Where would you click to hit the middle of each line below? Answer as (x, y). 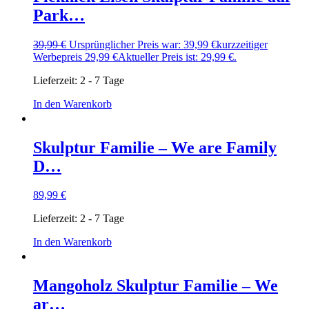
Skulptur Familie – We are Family (155, 147)
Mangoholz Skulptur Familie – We (156, 286)
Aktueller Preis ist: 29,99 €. (177, 57)
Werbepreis (58, 57)
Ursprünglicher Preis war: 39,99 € (143, 44)
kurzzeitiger (242, 44)
